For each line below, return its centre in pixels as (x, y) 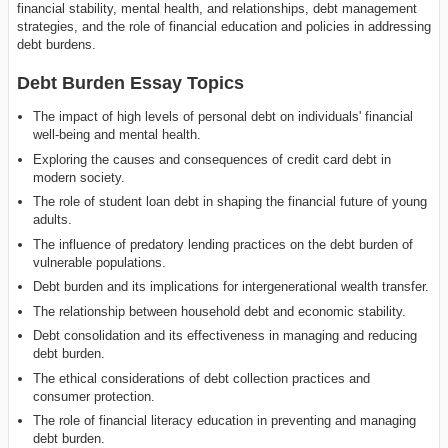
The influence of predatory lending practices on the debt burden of (223, 244)
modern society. (79, 177)
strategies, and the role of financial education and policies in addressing (224, 26)
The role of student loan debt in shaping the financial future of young (230, 202)
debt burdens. (56, 44)
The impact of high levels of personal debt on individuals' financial (223, 117)
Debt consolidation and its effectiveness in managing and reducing (225, 336)
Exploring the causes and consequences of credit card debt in (212, 159)
